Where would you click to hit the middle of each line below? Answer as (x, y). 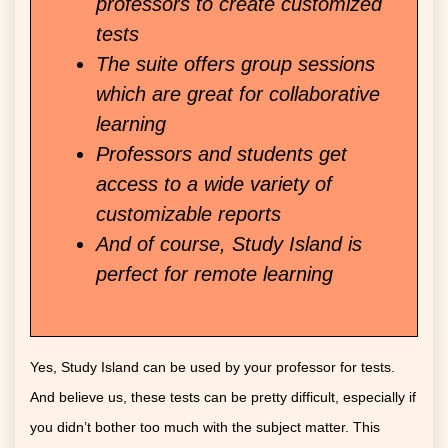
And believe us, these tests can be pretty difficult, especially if (223, 397)
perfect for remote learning (214, 274)
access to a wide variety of (214, 184)
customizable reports (188, 214)
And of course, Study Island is (229, 244)
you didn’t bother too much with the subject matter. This (205, 427)
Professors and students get (221, 154)
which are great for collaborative (238, 94)
